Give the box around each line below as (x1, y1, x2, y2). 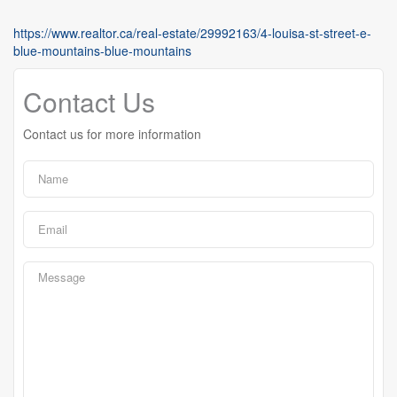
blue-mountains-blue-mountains (13, 41, 191, 59)
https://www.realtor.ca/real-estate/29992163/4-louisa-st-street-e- (13, 23, 371, 42)
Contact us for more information (23, 124, 201, 143)
